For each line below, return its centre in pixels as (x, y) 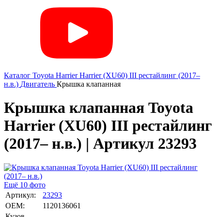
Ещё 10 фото (25, 185)
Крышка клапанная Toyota (99, 108)
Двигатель (38, 84)
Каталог (17, 75)
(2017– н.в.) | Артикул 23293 (100, 144)
